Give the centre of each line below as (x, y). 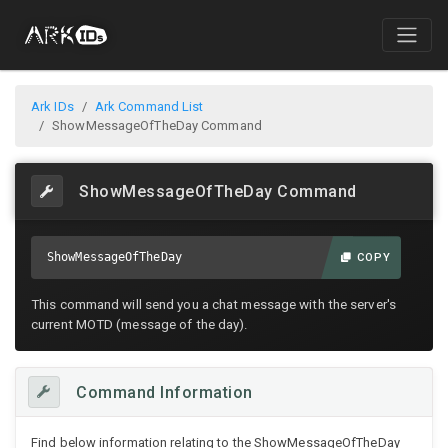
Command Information (164, 392)
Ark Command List (149, 107)
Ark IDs (52, 107)
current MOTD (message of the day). (140, 325)
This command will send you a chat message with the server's (213, 305)
